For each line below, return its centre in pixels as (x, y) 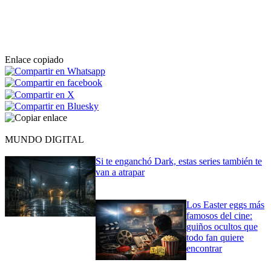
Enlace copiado (34, 59)
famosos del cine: (219, 216)
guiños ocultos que (222, 227)
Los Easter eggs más (225, 205)
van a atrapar (120, 172)
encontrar (204, 249)
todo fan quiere (215, 238)
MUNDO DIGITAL (44, 140)
